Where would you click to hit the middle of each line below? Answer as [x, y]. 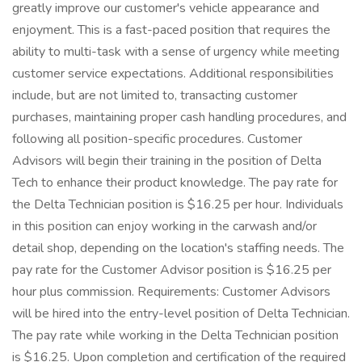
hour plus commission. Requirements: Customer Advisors [171, 292]
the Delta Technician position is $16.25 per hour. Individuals [178, 204]
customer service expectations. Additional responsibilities [173, 74]
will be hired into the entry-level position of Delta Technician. [181, 314]
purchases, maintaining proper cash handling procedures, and [179, 117]
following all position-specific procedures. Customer [157, 139]
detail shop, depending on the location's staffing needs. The [178, 248]
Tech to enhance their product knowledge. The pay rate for [175, 183]
